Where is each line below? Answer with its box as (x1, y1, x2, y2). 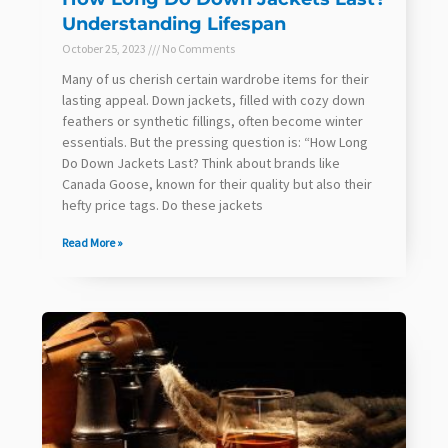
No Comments (160, 40, 235, 56)
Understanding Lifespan (62, 12, 286, 35)
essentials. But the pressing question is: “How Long (62, 132, 368, 151)
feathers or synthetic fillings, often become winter (62, 111, 363, 130)
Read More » (62, 234, 123, 250)
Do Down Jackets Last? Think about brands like (62, 153, 340, 172)
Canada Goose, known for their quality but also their (62, 174, 372, 193)
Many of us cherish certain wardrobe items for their (62, 69, 369, 88)
